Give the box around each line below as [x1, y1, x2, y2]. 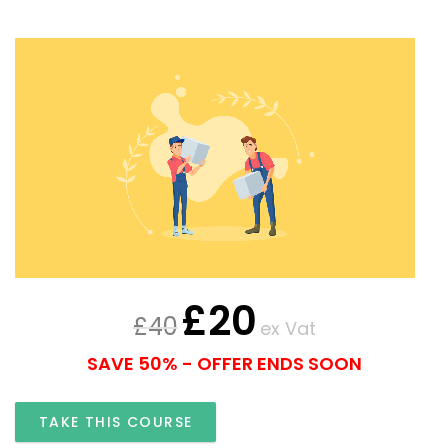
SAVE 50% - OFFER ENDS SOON [86, 351, 362, 377]
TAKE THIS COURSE [39, 412, 193, 433]
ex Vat [259, 316, 316, 342]
